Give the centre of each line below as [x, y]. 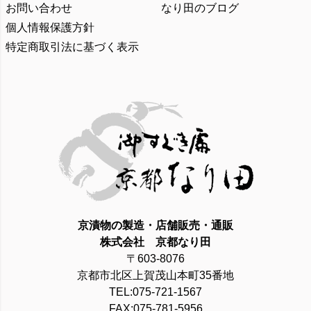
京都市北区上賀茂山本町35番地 [155, 276]
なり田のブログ [200, 8]
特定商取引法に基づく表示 [72, 47]
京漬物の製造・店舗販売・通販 [155, 226]
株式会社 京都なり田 [155, 242]
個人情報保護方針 [50, 28]
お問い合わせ [39, 8]
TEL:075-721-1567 [155, 292]
